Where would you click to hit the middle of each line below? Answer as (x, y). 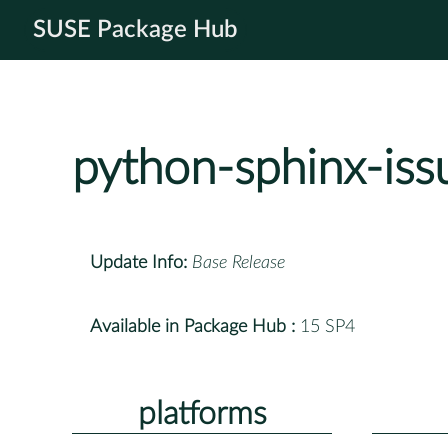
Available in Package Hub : (192, 326)
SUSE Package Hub (135, 30)
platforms (202, 413)
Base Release (238, 262)
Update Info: (138, 262)
